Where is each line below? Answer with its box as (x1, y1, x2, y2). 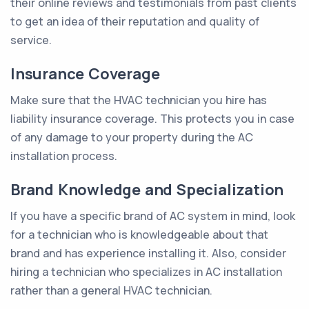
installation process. (10, 148, 117, 163)
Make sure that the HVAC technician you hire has (10, 92, 267, 108)
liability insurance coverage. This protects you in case (10, 111, 295, 126)
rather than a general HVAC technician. (10, 283, 212, 298)
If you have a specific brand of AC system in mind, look (10, 208, 295, 223)
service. (10, 32, 52, 48)
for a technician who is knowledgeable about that (10, 227, 268, 242)
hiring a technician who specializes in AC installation (10, 264, 282, 279)
